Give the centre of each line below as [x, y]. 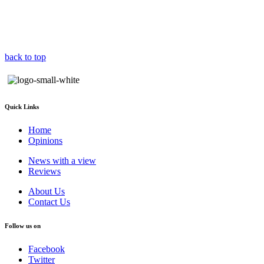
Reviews [44, 171]
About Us [47, 191]
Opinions [45, 140]
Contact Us [49, 202]
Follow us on [23, 225]
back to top [25, 57]
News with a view [62, 160]
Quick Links [22, 106]
